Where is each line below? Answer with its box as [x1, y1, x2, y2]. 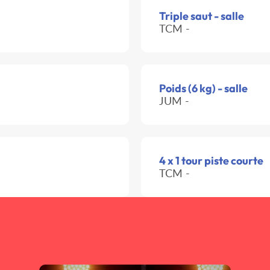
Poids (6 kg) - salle [159, 81, 248, 96]
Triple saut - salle [159, 9, 244, 24]
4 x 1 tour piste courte [159, 154, 263, 168]
